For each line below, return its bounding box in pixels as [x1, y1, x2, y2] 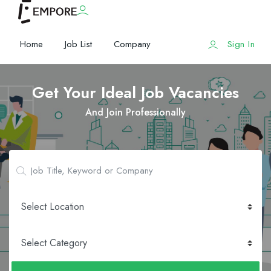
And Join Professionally [85, 105, 186, 119]
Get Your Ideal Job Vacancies [32, 81, 239, 104]
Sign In [227, 38, 255, 51]
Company [114, 38, 151, 51]
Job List [65, 38, 92, 51]
